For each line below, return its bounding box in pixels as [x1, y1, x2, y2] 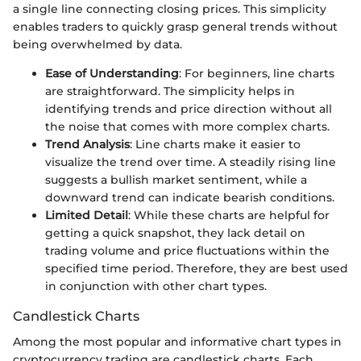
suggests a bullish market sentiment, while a [45, 172, 307, 187]
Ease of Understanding [45, 65, 179, 81]
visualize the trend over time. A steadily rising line [45, 154, 336, 169]
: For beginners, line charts [179, 65, 334, 81]
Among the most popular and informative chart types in [13, 334, 342, 350]
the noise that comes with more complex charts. [45, 118, 330, 134]
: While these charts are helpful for [128, 207, 330, 222]
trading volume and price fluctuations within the [45, 243, 330, 258]
